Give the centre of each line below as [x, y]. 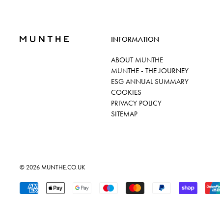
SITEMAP [124, 114]
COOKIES [126, 92]
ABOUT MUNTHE [137, 60]
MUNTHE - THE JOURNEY [150, 71]
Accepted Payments [44, 186]
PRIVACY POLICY [137, 103]
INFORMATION [135, 39]
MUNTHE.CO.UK [63, 167]
